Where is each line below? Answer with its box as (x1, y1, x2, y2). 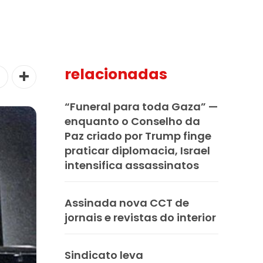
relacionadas (65, 63, 167, 85)
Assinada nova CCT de (65, 195, 189, 210)
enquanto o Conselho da (65, 113, 200, 129)
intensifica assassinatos (65, 157, 199, 173)
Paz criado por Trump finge (65, 128, 211, 143)
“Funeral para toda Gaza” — (65, 99, 218, 114)
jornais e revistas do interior (65, 210, 216, 225)
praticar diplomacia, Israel (65, 143, 210, 158)
